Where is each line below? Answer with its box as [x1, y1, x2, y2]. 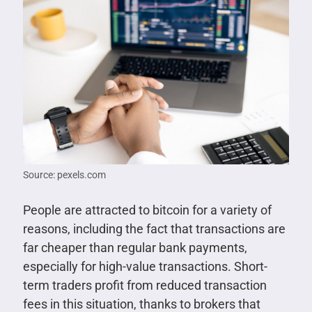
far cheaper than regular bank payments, [22, 240, 247, 255]
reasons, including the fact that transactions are [22, 221, 286, 236]
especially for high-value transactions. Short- [22, 258, 267, 274]
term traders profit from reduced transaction [22, 277, 267, 292]
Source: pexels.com [22, 169, 106, 180]
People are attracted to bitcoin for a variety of [22, 202, 272, 217]
